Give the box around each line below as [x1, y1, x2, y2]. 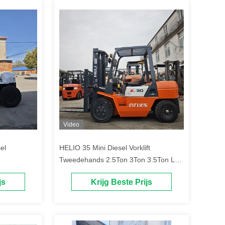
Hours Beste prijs [59, 168, 114, 176]
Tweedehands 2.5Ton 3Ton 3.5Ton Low [59, 156, 184, 164]
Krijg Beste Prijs [91, 178, 152, 187]
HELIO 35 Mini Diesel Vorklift [59, 144, 150, 152]
